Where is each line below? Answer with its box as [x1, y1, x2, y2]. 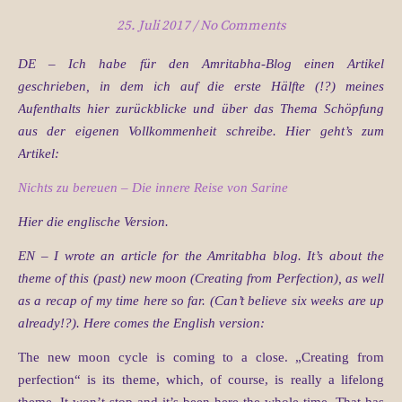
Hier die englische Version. [18, 214, 169, 230]
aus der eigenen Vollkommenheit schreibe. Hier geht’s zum [18, 124, 384, 139]
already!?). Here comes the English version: [18, 316, 265, 331]
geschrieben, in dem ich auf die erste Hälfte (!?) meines [18, 79, 384, 94]
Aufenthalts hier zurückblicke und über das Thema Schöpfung [18, 101, 384, 117]
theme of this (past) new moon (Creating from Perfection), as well [18, 271, 384, 286]
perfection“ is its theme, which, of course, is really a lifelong [18, 372, 384, 388]
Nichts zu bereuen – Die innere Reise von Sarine [18, 180, 288, 196]
